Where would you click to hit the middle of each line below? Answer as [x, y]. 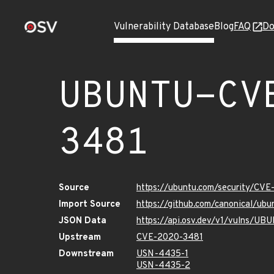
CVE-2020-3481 [170, 238]
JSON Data [83, 221]
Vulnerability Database [164, 27]
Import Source [90, 205]
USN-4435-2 [163, 266]
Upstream [80, 238]
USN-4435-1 [162, 254]
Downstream [86, 254]
